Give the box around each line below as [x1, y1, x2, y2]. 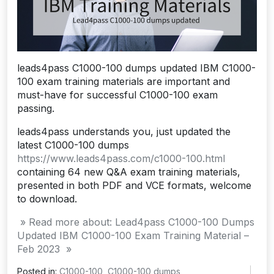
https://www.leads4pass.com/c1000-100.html [17, 152, 225, 165]
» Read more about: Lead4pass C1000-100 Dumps [17, 215, 254, 228]
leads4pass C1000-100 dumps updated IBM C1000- [17, 61, 256, 74]
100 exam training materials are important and [17, 75, 230, 87]
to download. [17, 192, 77, 205]
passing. [17, 102, 54, 114]
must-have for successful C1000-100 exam [17, 88, 218, 101]
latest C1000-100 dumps [17, 138, 129, 151]
